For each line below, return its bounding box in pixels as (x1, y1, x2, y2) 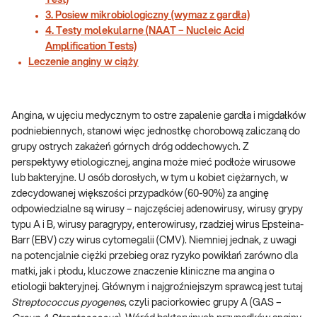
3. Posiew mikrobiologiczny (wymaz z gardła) (45, 11, 250, 21)
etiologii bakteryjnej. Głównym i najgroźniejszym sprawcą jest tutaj (11, 282, 303, 292)
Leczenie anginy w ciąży (28, 57, 139, 67)
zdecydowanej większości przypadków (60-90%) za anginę (11, 189, 269, 199)
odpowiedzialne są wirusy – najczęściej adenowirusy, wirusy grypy (11, 204, 303, 214)
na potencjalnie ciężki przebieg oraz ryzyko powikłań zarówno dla (11, 251, 298, 261)
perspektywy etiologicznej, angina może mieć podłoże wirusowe (11, 158, 296, 168)
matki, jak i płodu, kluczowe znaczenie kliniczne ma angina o (11, 267, 275, 277)
